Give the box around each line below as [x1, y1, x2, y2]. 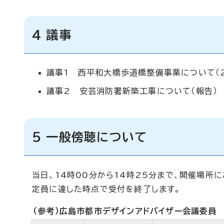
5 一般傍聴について [32, 131, 147, 143]
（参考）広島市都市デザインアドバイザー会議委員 [33, 207, 217, 215]
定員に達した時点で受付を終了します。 [32, 185, 181, 193]
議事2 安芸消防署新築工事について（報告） [46, 87, 218, 95]
